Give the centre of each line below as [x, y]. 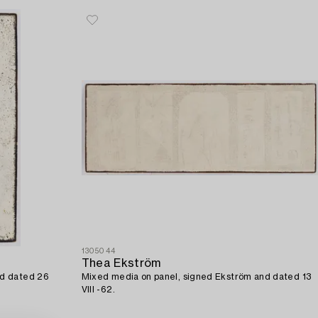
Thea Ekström [121, 263]
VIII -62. [98, 289]
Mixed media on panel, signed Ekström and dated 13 [196, 276]
